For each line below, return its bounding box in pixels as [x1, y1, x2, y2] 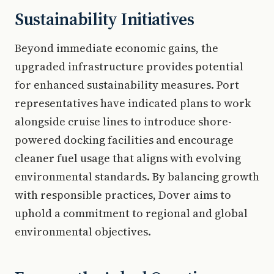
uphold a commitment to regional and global [15, 205, 248, 221]
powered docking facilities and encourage [15, 131, 234, 147]
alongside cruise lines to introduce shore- [15, 113, 232, 129]
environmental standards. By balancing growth [15, 168, 259, 184]
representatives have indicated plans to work [15, 95, 251, 111]
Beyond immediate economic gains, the [15, 40, 218, 56]
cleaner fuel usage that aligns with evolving [15, 150, 241, 166]
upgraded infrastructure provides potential [15, 58, 243, 74]
